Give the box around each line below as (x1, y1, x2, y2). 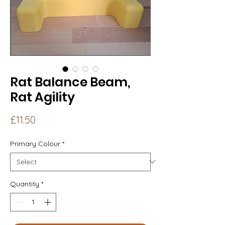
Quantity (10, 179, 39, 188)
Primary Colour (10, 139, 60, 148)
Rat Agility (10, 88, 75, 106)
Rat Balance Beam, (10, 73, 131, 91)
